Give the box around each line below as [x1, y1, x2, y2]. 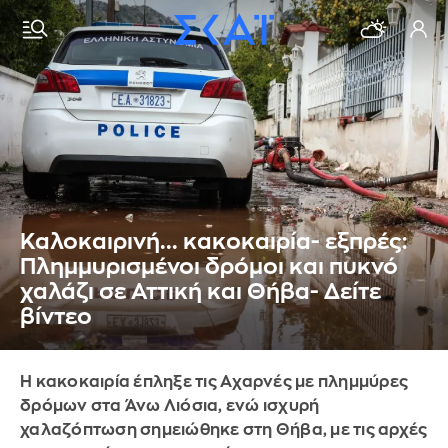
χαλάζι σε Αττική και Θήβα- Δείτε [20, 281, 381, 303]
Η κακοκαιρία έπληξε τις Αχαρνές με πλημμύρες [20, 374, 408, 390]
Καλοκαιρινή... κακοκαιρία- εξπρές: [20, 231, 407, 253]
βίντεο [20, 306, 92, 328]
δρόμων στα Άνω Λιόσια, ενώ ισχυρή [20, 398, 320, 414]
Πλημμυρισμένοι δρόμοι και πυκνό [20, 256, 398, 278]
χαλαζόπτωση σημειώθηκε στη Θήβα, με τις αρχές [20, 422, 428, 438]
